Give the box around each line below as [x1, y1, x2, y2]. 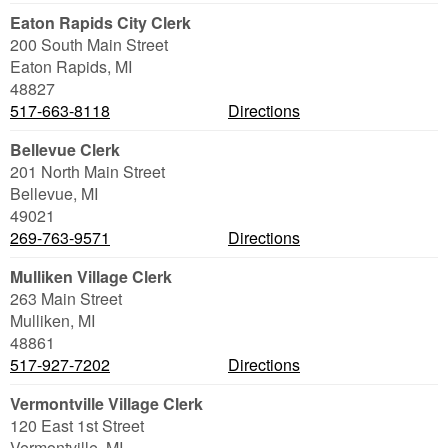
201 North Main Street [10, 160, 165, 183]
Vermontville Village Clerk [10, 392, 203, 415]
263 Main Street [10, 287, 122, 310]
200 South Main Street [10, 33, 168, 56]
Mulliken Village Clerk [10, 265, 172, 288]
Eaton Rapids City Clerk [10, 11, 191, 34]
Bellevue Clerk [10, 138, 120, 161]
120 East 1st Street [10, 414, 144, 437]
